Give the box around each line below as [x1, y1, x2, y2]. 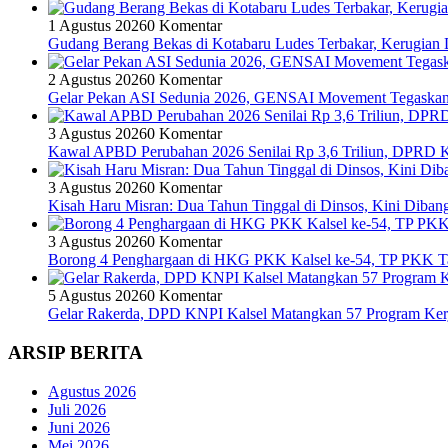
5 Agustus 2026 [48, 287, 147, 305]
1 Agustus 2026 [48, 17, 147, 35]
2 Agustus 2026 [48, 71, 147, 89]
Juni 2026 [48, 418, 110, 436]
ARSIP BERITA [8, 341, 143, 363]
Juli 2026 [48, 400, 106, 418]
